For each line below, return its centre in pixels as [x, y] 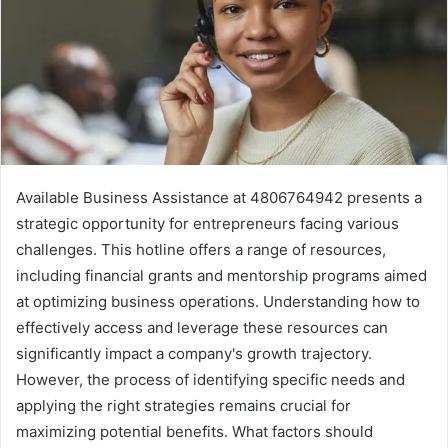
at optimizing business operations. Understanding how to [218, 301]
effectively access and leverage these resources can [202, 327]
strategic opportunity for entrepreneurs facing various [207, 223]
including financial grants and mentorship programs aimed [221, 275]
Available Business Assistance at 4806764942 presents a [219, 197]
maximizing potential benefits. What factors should [194, 431]
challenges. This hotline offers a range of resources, [201, 249]
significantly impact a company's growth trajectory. [194, 353]
